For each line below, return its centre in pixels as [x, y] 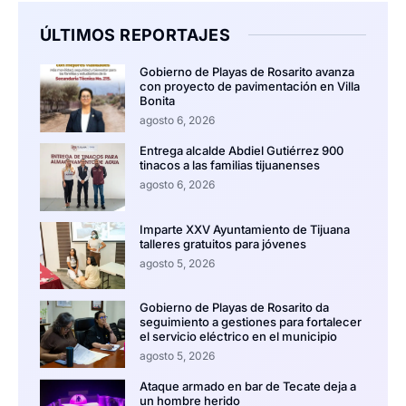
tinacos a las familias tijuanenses [229, 164]
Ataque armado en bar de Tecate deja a [247, 387]
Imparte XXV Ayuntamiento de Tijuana [244, 229]
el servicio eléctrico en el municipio [238, 337]
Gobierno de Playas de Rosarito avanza [246, 71]
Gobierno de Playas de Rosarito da [234, 308]
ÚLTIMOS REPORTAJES [135, 34]
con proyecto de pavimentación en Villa [249, 86]
